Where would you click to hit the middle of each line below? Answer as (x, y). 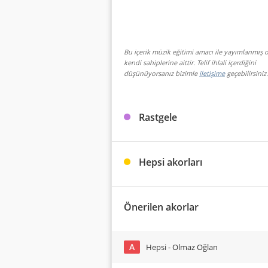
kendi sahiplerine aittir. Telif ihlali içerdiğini (190, 63)
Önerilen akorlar (161, 207)
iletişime (212, 73)
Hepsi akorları (170, 162)
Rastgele (158, 117)
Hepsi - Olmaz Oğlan (182, 247)
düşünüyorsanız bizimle (162, 73)
